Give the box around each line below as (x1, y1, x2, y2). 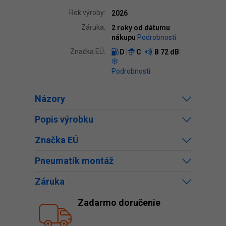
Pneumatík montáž (35, 155, 114, 166)
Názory (35, 93, 65, 104)
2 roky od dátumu (111, 24, 170, 32)
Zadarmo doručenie (78, 197, 160, 208)
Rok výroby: (69, 9, 105, 17)
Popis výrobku (35, 114, 93, 125)
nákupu (111, 33, 137, 41)
